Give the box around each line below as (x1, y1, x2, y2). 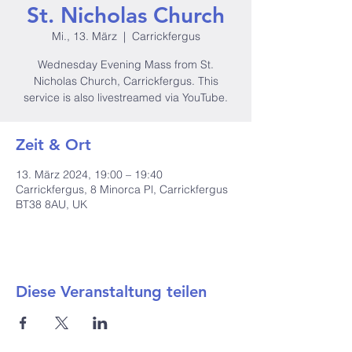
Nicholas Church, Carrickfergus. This (33, 74, 218, 88)
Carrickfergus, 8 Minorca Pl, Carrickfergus (16, 182, 228, 196)
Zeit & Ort (16, 135, 91, 154)
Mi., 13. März (51, 29, 117, 43)
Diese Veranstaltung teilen (16, 282, 207, 301)
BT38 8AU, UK (16, 197, 87, 211)
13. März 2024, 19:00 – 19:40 (16, 167, 163, 181)
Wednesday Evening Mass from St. (38, 57, 214, 71)
